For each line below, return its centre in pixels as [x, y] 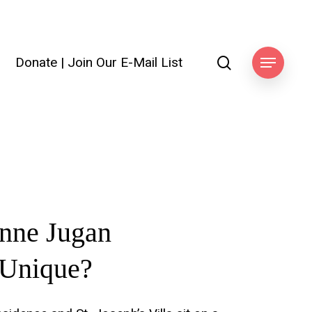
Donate [36, 63]
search [251, 62]
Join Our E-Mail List [125, 63]
